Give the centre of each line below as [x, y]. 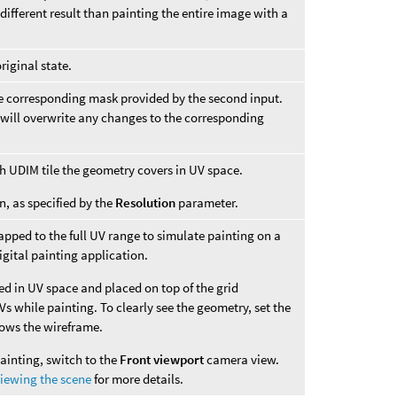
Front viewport [162, 360]
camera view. [242, 360]
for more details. [137, 379]
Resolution [146, 203]
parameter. [207, 203]
